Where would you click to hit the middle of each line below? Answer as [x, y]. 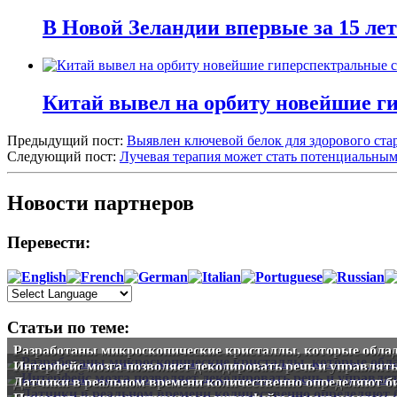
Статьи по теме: [68, 328]
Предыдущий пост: [67, 141]
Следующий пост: [63, 157]
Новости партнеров [101, 203]
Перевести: [49, 242]
